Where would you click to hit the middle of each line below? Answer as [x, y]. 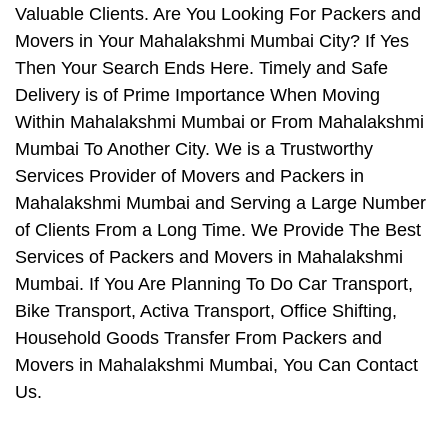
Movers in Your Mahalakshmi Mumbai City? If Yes [212, 41]
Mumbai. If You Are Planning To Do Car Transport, [214, 284]
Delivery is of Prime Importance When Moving [197, 95]
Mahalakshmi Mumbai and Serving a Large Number [220, 203]
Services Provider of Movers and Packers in [189, 176]
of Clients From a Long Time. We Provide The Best [218, 230]
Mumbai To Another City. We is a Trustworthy [194, 149]
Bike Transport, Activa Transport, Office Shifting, [206, 311]
